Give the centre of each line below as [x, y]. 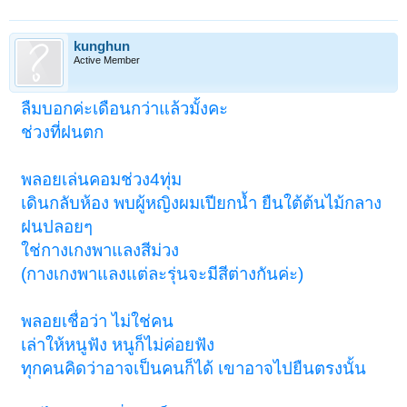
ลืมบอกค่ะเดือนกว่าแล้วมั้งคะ [125, 109]
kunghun [102, 47]
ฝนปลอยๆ [57, 227]
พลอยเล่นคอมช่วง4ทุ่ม [102, 180]
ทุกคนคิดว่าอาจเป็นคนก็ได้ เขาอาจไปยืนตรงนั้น [194, 369]
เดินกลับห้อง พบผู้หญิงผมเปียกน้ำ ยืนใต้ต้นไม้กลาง [202, 203]
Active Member [107, 60]
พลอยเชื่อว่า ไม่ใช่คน [98, 322]
